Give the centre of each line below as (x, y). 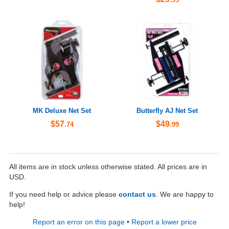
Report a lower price (164, 222)
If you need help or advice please (64, 194)
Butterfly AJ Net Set (167, 111)
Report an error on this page (78, 222)
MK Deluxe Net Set (62, 111)
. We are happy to (185, 194)
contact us (137, 194)
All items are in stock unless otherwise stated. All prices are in (108, 166)
